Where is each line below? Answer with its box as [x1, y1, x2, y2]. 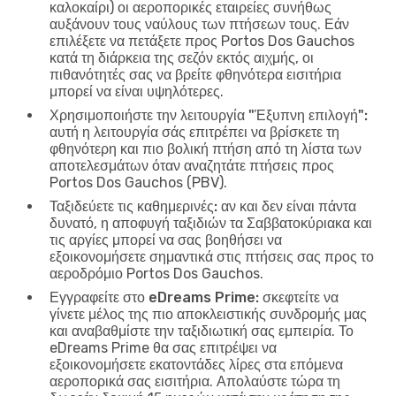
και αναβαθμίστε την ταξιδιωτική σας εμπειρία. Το [49, 322, 354, 339]
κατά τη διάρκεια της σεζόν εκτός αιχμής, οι [49, 49, 314, 66]
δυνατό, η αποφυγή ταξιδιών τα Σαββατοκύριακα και [49, 214, 372, 232]
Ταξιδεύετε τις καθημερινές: [49, 197, 217, 215]
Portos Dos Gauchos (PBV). [49, 173, 227, 191]
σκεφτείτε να [259, 288, 339, 306]
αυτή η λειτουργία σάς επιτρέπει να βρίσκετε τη [49, 123, 339, 141]
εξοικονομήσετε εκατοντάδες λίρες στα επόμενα [49, 355, 343, 373]
